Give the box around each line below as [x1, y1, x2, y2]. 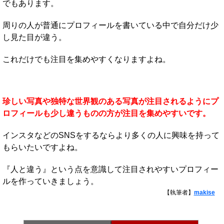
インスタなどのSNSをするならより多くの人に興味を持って [2, 131, 219, 140]
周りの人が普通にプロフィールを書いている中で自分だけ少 [2, 21, 218, 30]
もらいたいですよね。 [2, 143, 82, 152]
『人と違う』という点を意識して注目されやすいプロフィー [2, 165, 218, 174]
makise [193, 189, 215, 196]
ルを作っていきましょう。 [2, 177, 98, 186]
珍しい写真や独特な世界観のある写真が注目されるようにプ [2, 97, 218, 106]
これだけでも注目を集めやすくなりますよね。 [2, 55, 170, 64]
